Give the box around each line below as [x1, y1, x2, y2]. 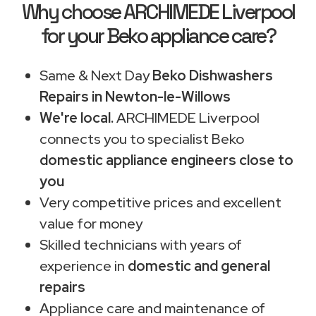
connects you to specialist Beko [39, 129, 244, 148]
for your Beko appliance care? [40, 23, 276, 49]
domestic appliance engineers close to [39, 150, 293, 169]
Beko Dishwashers [152, 66, 273, 85]
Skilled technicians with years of [39, 235, 242, 254]
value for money [39, 214, 142, 233]
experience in [39, 256, 128, 275]
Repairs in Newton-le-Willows [39, 87, 231, 106]
